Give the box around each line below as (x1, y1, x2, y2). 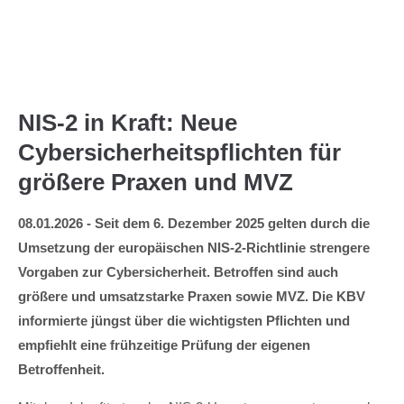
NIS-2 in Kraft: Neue (18, 109, 237, 136)
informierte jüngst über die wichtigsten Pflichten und (18, 313, 350, 328)
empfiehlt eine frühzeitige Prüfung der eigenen (18, 337, 310, 353)
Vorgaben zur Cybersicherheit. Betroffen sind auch (18, 264, 338, 280)
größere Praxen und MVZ (18, 169, 293, 196)
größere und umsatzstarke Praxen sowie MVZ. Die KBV (18, 289, 365, 304)
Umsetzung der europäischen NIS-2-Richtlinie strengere (18, 240, 370, 255)
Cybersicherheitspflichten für (18, 139, 341, 166)
